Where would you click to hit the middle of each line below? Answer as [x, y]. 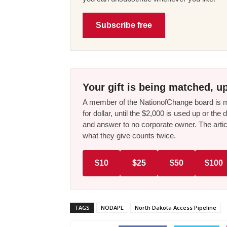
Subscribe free [124, 25]
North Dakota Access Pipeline [176, 208]
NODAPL [112, 208]
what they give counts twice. [129, 136]
